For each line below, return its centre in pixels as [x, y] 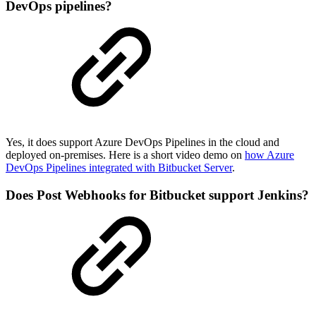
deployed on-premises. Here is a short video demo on [125, 155]
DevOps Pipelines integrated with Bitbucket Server [119, 168]
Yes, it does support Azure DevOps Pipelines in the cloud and [142, 142]
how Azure [269, 155]
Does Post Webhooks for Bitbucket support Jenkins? [157, 195]
